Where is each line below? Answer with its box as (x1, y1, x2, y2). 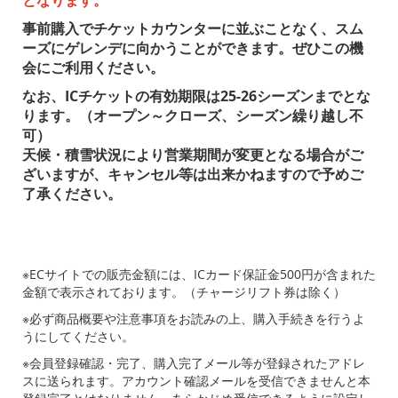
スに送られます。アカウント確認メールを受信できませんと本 (22, 371, 370, 389)
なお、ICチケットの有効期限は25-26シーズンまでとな (22, 85, 370, 106)
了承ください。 (22, 183, 122, 203)
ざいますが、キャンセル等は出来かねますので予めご (22, 163, 363, 184)
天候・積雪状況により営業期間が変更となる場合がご (22, 144, 363, 164)
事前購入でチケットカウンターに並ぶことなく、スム (22, 18, 363, 38)
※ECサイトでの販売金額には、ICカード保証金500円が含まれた (22, 265, 376, 283)
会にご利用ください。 (22, 57, 164, 77)
